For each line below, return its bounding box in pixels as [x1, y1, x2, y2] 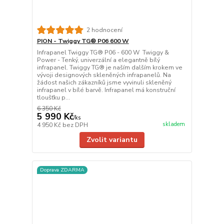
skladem [162, 120, 185, 128]
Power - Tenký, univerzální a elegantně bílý [36, 56, 160, 64]
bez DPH [62, 121, 88, 129]
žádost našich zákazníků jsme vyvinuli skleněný [36, 78, 171, 87]
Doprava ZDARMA [39, 165, 84, 173]
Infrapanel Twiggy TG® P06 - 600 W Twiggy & [36, 48, 169, 57]
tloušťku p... [36, 93, 70, 102]
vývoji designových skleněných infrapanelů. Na [36, 71, 171, 79]
